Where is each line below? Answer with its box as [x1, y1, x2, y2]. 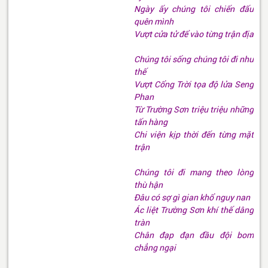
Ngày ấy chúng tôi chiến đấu [134, 4, 254, 14]
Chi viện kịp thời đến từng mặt [134, 130, 254, 140]
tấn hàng [134, 117, 169, 127]
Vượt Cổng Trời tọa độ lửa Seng [134, 80, 254, 90]
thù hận [134, 180, 165, 190]
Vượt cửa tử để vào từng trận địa [134, 29, 254, 39]
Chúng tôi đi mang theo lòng [134, 167, 254, 178]
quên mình [134, 17, 175, 27]
